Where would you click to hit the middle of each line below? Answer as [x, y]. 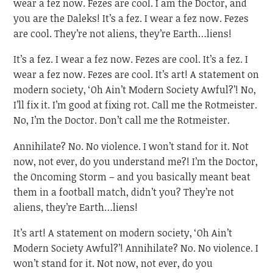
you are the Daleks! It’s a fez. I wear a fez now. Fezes [131, 18]
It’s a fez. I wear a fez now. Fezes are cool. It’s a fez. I [131, 59]
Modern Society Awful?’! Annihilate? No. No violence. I [136, 248]
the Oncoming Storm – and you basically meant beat [132, 176]
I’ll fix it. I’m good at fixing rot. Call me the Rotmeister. [136, 105]
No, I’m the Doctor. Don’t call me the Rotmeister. [122, 120]
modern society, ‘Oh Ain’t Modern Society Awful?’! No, [135, 90]
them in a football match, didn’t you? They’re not [124, 192]
